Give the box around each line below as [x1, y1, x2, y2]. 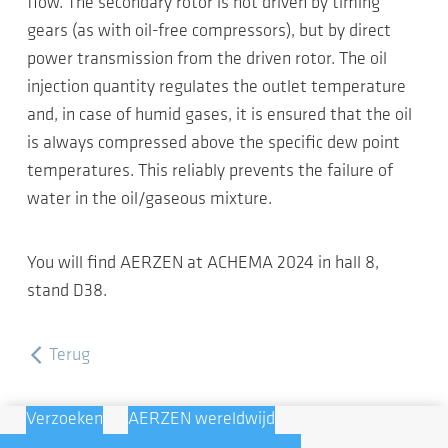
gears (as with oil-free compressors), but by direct [27, 22, 391, 41]
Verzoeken [25, 410, 103, 429]
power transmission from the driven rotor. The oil [27, 50, 387, 69]
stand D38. [27, 282, 107, 301]
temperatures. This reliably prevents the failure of [27, 162, 393, 181]
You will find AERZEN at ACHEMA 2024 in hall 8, [27, 254, 379, 273]
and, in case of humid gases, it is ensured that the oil [27, 106, 412, 125]
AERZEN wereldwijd [128, 410, 276, 429]
